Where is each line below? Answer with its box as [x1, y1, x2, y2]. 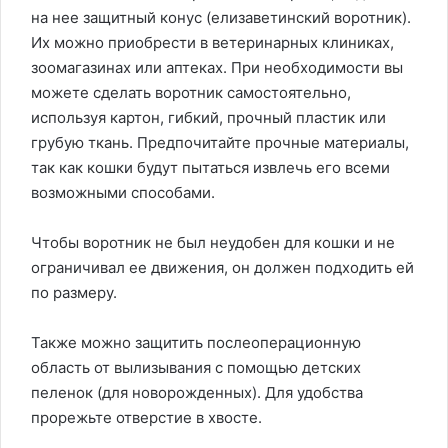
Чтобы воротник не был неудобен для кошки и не [31, 233, 395, 253]
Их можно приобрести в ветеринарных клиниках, [31, 33, 394, 53]
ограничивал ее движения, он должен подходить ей [31, 258, 414, 278]
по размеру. [31, 283, 117, 303]
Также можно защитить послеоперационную [31, 333, 361, 353]
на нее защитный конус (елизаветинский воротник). [31, 8, 411, 28]
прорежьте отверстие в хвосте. [31, 408, 262, 428]
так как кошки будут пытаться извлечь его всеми [31, 158, 390, 178]
